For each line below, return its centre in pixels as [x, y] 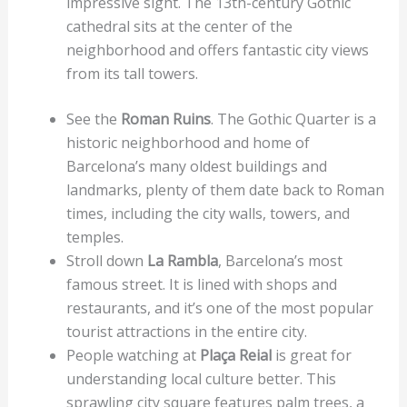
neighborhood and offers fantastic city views [217, 50]
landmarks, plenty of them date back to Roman [225, 189]
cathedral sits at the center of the [179, 26]
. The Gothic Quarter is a [293, 119]
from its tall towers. [134, 73]
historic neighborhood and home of [188, 142]
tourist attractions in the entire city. [188, 331]
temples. [96, 237]
